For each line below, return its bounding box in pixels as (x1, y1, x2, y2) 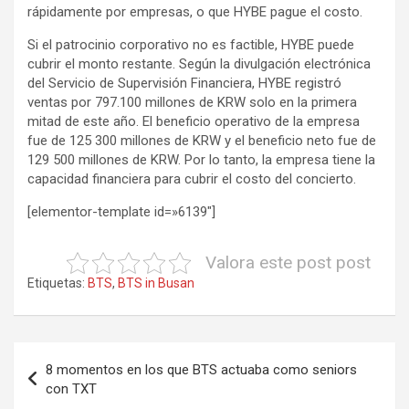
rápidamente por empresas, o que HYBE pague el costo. (27, 4, 362, 21)
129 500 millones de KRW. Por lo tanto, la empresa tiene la (27, 152, 375, 169)
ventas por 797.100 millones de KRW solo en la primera (27, 94, 357, 111)
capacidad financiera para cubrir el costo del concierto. (27, 171, 356, 188)
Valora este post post (205, 252, 371, 274)
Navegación (13, 342, 134, 370)
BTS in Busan (118, 276, 194, 291)
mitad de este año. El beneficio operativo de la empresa (27, 113, 360, 131)
